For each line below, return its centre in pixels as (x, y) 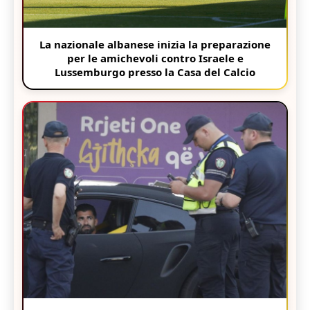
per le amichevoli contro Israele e (155, 58)
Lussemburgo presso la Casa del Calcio (155, 72)
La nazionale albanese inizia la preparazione (155, 44)
